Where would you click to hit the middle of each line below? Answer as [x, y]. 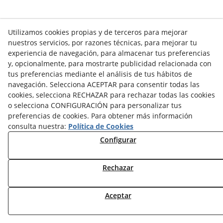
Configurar [118, 140]
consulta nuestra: [38, 126]
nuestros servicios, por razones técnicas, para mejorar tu [103, 43]
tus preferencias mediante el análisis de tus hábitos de [100, 74]
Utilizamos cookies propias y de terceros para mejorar [98, 32]
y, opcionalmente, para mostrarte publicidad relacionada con [110, 63]
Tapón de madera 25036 [55, 175]
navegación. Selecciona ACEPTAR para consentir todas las [104, 84]
